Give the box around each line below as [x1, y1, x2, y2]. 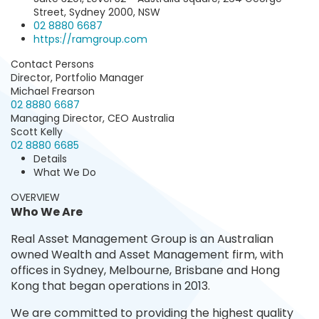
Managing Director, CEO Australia [11, 111, 174, 125]
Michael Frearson [11, 84, 95, 98]
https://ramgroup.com [33, 32, 147, 46]
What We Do [33, 165, 96, 179]
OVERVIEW [11, 190, 60, 204]
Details [33, 152, 67, 166]
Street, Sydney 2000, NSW [33, 5, 160, 19]
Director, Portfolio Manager [11, 70, 144, 85]
